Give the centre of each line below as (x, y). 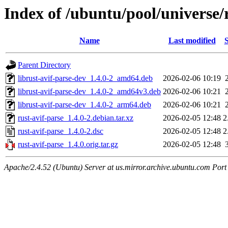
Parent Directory (44, 65)
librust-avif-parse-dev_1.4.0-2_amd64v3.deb (89, 92)
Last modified (192, 41)
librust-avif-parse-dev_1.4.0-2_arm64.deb (84, 105)
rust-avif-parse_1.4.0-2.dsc (61, 131)
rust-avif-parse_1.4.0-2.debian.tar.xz (76, 118)
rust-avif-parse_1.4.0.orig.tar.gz (68, 145)
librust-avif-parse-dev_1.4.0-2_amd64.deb (85, 78)
